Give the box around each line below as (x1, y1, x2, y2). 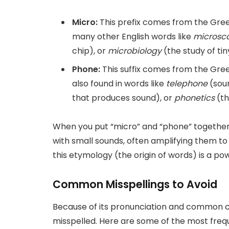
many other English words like (72, 31, 193, 43)
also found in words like (72, 77, 166, 89)
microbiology (108, 45, 162, 57)
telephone (166, 77, 208, 89)
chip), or (72, 45, 108, 57)
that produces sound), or (72, 91, 174, 104)
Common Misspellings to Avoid (53, 177, 217, 192)
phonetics (174, 91, 215, 104)
